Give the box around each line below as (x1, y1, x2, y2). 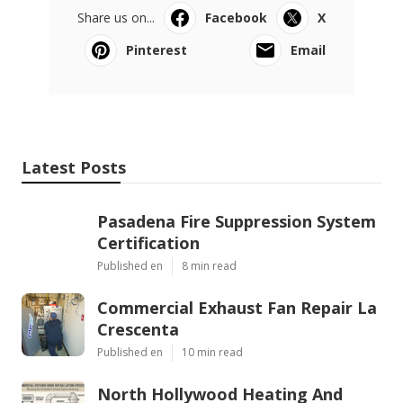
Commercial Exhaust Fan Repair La (97, 297, 377, 319)
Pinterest (126, 41, 187, 59)
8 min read (182, 258, 237, 274)
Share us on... (77, 9, 155, 27)
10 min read (182, 345, 243, 361)
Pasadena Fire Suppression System (97, 210, 376, 233)
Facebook (205, 9, 267, 27)
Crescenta (97, 318, 179, 341)
